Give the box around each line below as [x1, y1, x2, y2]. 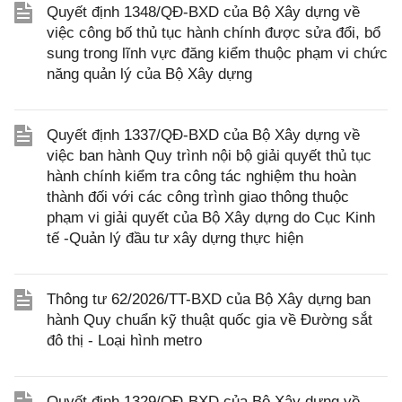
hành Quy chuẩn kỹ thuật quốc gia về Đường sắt [47, 311, 372, 328]
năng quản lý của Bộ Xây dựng [47, 66, 252, 83]
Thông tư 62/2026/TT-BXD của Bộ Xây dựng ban [47, 291, 371, 308]
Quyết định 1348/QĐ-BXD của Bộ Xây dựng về [47, 4, 360, 21]
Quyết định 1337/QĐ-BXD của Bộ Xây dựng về [47, 127, 360, 144]
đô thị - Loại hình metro [47, 332, 202, 349]
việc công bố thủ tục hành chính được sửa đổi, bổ [47, 24, 380, 41]
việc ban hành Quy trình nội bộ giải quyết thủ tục [47, 147, 371, 164]
